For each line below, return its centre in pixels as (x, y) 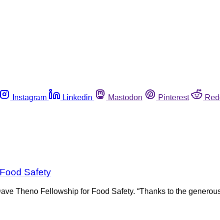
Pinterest (174, 97)
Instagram (29, 97)
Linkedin (77, 97)
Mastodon (125, 97)
